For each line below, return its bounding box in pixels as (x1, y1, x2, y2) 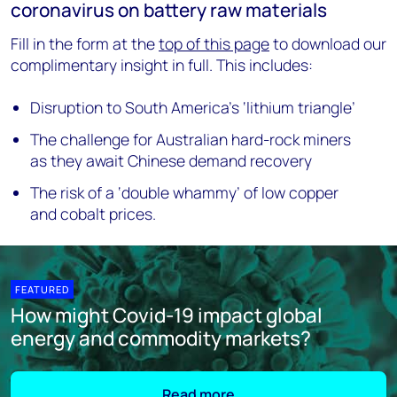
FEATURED (15, 283, 69, 297)
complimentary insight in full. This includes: (11, 54, 313, 76)
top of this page (159, 33, 269, 55)
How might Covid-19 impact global (11, 301, 323, 330)
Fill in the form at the (11, 33, 159, 55)
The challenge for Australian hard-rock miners (30, 128, 352, 151)
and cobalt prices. (30, 203, 157, 225)
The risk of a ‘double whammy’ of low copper (30, 182, 339, 204)
